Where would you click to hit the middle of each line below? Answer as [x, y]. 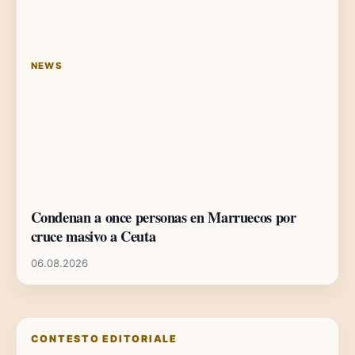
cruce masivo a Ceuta [93, 236]
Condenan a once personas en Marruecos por [163, 217]
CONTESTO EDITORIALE [104, 339]
